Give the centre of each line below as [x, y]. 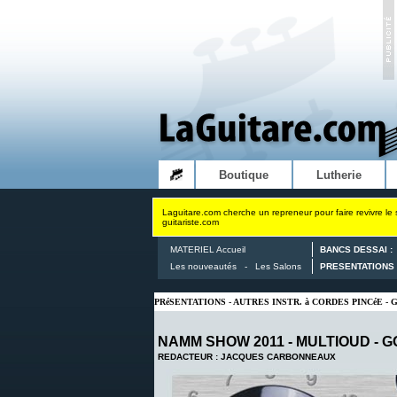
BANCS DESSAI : [356, 249]
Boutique [244, 175]
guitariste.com [191, 222]
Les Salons [278, 266]
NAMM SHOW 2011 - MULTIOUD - [270, 342]
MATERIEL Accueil [208, 249]
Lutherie [339, 175]
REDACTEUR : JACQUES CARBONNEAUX [247, 357]
